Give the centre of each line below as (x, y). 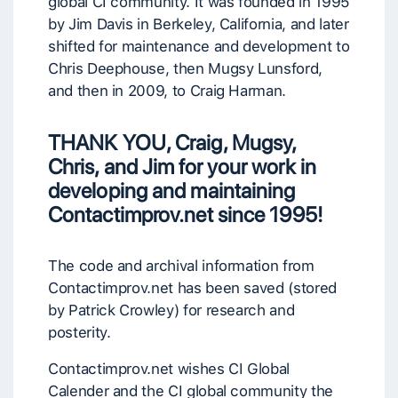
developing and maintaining (172, 191)
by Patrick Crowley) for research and (171, 310)
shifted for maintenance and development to (199, 46)
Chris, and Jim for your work (174, 167)
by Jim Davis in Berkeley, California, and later (199, 24)
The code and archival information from (181, 266)
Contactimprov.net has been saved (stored (192, 288)
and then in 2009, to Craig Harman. (167, 91)
